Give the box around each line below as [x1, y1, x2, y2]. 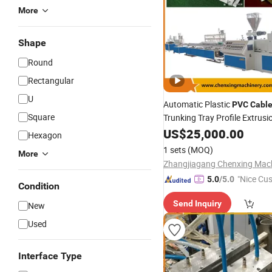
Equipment [163, 126, 205, 135]
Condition [18, 180, 59, 192]
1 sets [163, 144, 186, 155]
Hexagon [28, 129, 62, 141]
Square [28, 111, 55, 123]
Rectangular [28, 75, 74, 86]
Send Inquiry [173, 199, 222, 208]
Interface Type [18, 250, 82, 262]
